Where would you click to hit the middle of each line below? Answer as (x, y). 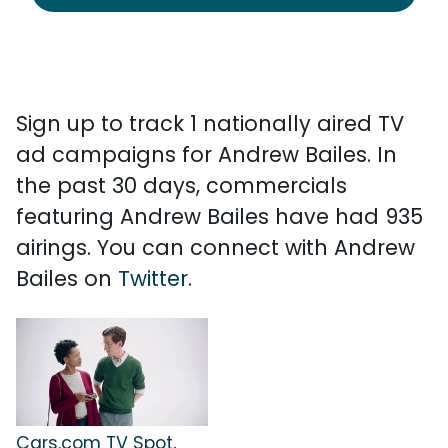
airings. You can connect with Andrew (215, 247)
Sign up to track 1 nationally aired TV (210, 123)
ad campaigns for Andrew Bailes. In (206, 154)
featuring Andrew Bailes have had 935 (219, 216)
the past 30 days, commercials (181, 185)
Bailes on (67, 278)
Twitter (153, 278)
